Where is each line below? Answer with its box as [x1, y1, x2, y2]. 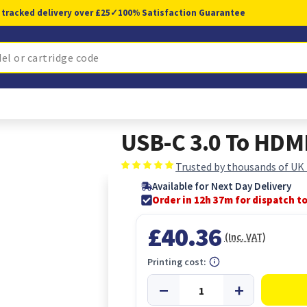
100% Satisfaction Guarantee [117, 7, 245, 19]
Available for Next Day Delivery [152, 180, 292, 193]
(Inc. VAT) [224, 230, 266, 243]
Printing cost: [147, 256, 207, 268]
